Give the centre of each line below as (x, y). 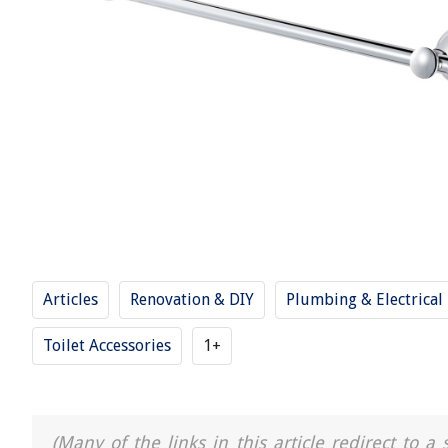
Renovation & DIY (192, 299)
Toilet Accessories (107, 345)
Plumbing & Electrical (364, 299)
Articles (70, 299)
